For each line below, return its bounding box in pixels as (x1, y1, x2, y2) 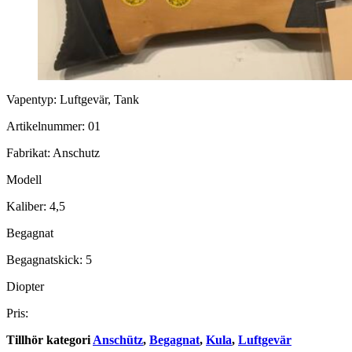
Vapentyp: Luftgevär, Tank (6, 92, 139, 106)
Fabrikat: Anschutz (6, 145, 100, 159)
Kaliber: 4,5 (6, 199, 65, 213)
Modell (6, 172, 42, 186)
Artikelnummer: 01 (6, 119, 101, 133)
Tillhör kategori (6, 332, 93, 346)
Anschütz (93, 332, 143, 346)
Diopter (6, 279, 44, 293)
